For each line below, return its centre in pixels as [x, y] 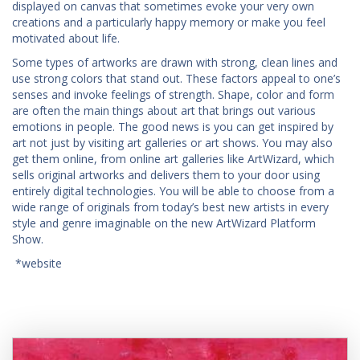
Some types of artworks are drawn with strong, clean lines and [175, 62]
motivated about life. [66, 38]
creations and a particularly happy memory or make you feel [169, 22]
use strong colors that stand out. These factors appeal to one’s [176, 78]
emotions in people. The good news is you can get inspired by [173, 126]
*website [37, 263]
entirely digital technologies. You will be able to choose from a [173, 190]
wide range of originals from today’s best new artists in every [170, 207]
